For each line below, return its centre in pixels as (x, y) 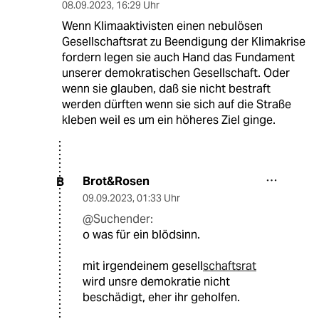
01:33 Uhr (158, 198)
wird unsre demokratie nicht (156, 282)
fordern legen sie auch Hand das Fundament (178, 58)
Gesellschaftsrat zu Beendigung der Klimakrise (183, 42)
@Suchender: (118, 219)
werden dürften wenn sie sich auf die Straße (176, 105)
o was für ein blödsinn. (141, 235)
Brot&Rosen (116, 182)
